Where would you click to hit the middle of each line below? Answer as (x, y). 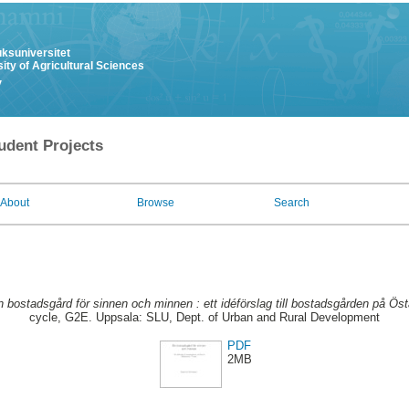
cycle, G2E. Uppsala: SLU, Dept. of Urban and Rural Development (204, 318)
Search (292, 203)
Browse (156, 203)
